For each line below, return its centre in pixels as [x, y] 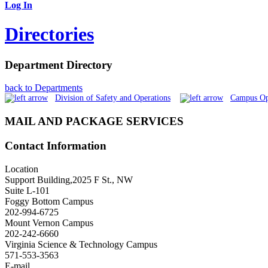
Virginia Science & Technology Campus [81, 244]
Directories [49, 34]
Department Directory [59, 65]
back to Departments [44, 88]
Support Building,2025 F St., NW [69, 179]
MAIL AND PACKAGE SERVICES [94, 121]
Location [22, 169]
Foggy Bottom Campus [49, 201]
